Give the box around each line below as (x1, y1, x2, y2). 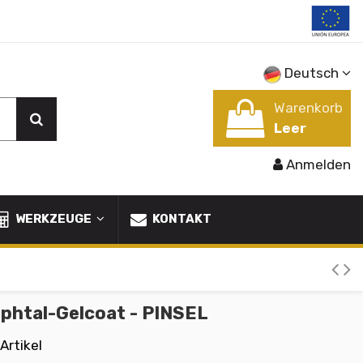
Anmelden (286, 156, 351, 173)
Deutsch (281, 65, 342, 81)
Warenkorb (274, 100, 343, 116)
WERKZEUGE (13, 211, 94, 227)
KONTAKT (150, 211, 211, 227)
